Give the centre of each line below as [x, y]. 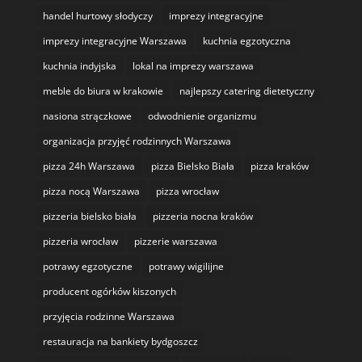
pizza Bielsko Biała [192, 166]
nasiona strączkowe [87, 116]
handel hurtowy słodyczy [97, 16]
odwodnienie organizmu [202, 116]
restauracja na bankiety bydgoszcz [120, 342]
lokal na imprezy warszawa [193, 66]
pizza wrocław [187, 192]
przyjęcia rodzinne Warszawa [108, 317]
